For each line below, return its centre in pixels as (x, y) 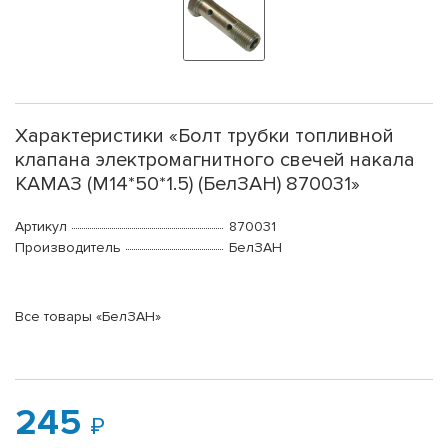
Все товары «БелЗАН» (88, 317)
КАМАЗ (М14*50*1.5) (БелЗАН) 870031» (187, 184)
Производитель (68, 248)
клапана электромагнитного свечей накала (215, 160)
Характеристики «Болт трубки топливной (204, 136)
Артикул (41, 227)
